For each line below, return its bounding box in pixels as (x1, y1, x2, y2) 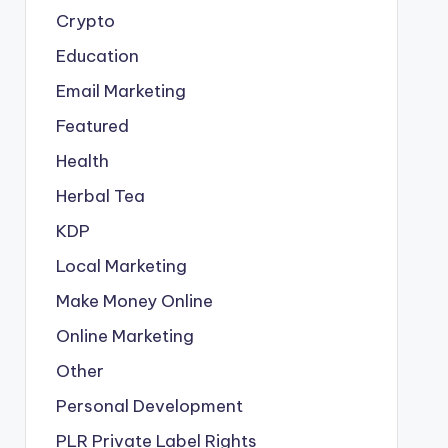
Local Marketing (55, 255, 187, 277)
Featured (55, 115, 129, 137)
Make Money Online (55, 290, 213, 312)
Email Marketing (55, 80, 186, 102)
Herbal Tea (55, 185, 145, 207)
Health (55, 150, 109, 172)
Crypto (55, 10, 115, 32)
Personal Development (55, 395, 243, 417)
